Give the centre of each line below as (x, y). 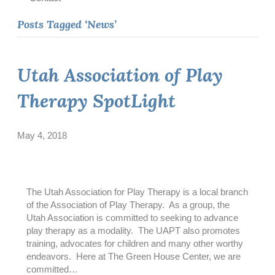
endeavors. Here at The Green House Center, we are (134, 256)
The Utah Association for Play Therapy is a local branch (137, 192)
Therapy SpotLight (96, 101)
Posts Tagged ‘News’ (67, 24)
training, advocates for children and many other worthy (135, 243)
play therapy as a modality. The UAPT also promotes (133, 230)
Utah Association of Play (120, 75)
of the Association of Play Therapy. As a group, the (128, 204)
